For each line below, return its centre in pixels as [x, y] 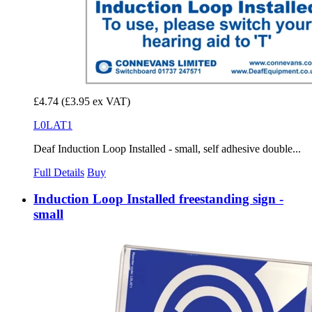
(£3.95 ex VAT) [96, 101]
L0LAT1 [53, 125]
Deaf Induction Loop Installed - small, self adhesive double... [167, 148]
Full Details [59, 172]
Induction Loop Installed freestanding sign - [158, 199]
